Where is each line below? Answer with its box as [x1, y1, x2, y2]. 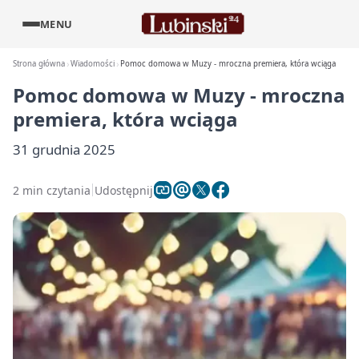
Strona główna [13, 58, 65, 69]
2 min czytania [13, 182, 91, 198]
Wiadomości [71, 58, 115, 69]
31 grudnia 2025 [13, 140, 115, 159]
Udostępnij [95, 182, 153, 198]
